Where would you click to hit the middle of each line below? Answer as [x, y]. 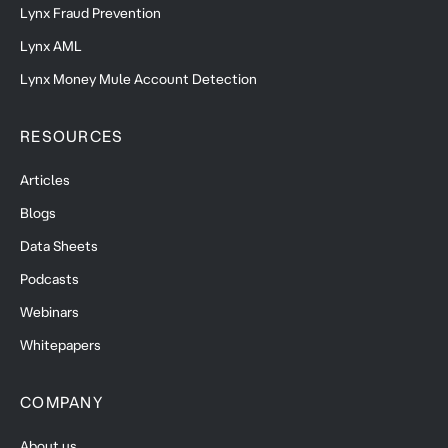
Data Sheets [59, 246]
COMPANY [61, 402]
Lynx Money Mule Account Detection [138, 79]
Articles [45, 180]
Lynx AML [51, 46]
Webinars [49, 312]
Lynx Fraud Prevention [90, 13]
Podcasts [49, 279]
